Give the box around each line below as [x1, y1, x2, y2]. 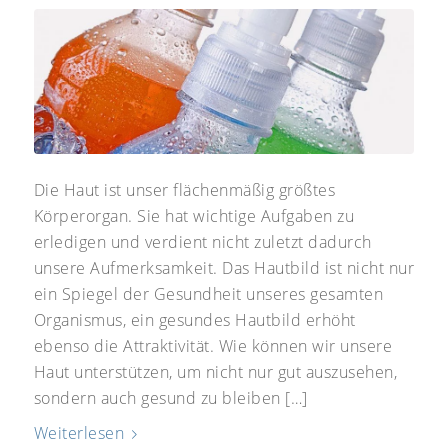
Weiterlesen [33, 422, 125, 445]
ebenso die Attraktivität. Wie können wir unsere [33, 335, 393, 358]
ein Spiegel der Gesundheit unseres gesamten [33, 283, 384, 306]
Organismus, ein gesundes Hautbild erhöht [33, 309, 356, 332]
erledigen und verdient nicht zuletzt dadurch [33, 231, 372, 254]
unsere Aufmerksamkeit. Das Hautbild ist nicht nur [33, 257, 415, 280]
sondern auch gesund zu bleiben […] [33, 387, 308, 410]
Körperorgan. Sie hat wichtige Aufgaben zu [33, 205, 355, 228]
